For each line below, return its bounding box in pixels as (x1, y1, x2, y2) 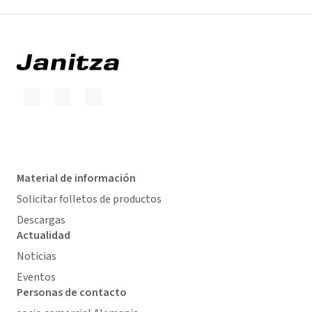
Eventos (17, 270, 56, 285)
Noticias (17, 249, 56, 264)
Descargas (17, 212, 65, 228)
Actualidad (17, 228, 70, 243)
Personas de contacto (17, 285, 127, 300)
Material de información (17, 171, 136, 186)
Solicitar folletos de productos (17, 192, 162, 207)
